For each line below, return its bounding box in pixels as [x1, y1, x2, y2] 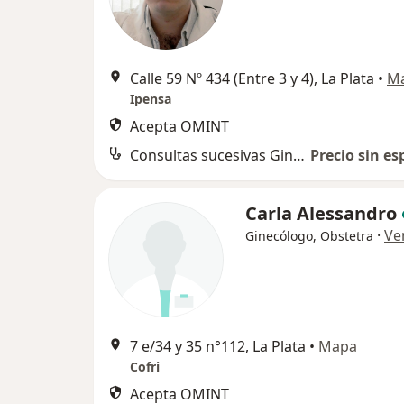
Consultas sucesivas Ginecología [293, 145, 305, 165]
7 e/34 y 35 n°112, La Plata [130, 336, 306, 356]
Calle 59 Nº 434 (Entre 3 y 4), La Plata [130, 69, 374, 88]
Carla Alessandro [245, 201, 397, 225]
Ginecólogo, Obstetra [245, 227, 373, 244]
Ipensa [130, 90, 171, 107]
